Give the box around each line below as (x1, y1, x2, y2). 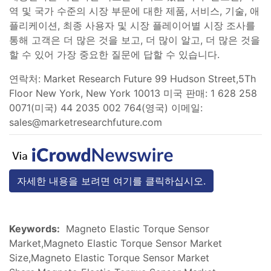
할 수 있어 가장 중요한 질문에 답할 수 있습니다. (9, 48, 220, 60)
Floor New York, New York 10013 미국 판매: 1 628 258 (9, 87, 257, 99)
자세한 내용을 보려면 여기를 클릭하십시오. (17, 174, 206, 187)
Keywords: (9, 222, 60, 235)
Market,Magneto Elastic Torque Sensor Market (9, 237, 222, 249)
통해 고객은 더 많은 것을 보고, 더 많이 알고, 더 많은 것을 (9, 33, 260, 46)
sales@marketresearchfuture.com (9, 116, 162, 128)
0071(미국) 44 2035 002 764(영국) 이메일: (9, 101, 203, 114)
